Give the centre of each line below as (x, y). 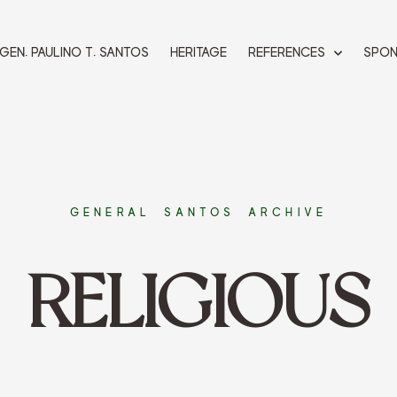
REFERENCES (287, 53)
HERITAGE (199, 53)
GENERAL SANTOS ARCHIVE (198, 213)
